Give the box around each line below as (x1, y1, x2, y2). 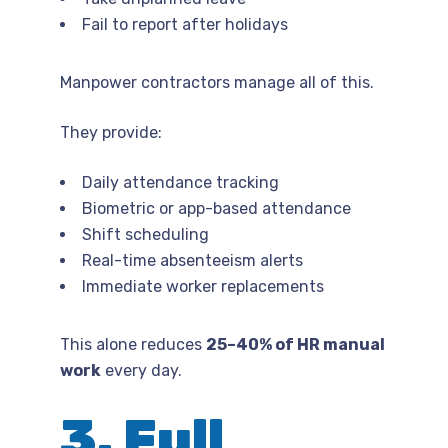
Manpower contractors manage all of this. (60, 72, 374, 92)
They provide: (60, 122, 162, 142)
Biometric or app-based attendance (82, 198, 351, 218)
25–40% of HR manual (206, 334, 385, 354)
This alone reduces (60, 334, 206, 354)
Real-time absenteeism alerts (82, 250, 303, 270)
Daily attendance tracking (82, 172, 279, 192)
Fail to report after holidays (82, 14, 288, 34)
